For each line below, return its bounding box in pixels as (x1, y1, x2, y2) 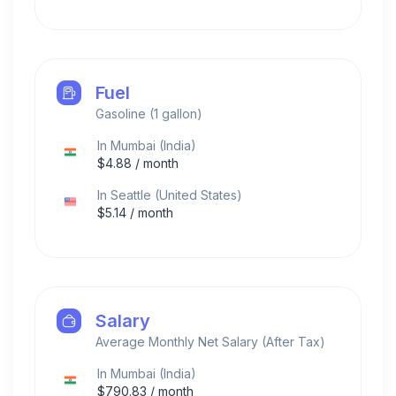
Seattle (110, 187, 151, 202)
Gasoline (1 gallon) (95, 105, 202, 121)
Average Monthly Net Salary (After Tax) (95, 333, 325, 349)
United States (159, 187, 237, 202)
